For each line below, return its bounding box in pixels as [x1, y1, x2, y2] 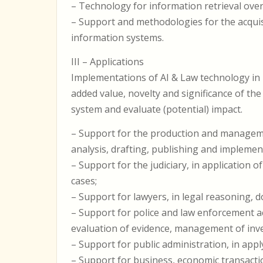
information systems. [71, 31, 164, 44]
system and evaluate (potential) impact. [71, 103, 242, 116]
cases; [71, 174, 97, 187]
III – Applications [71, 55, 144, 68]
